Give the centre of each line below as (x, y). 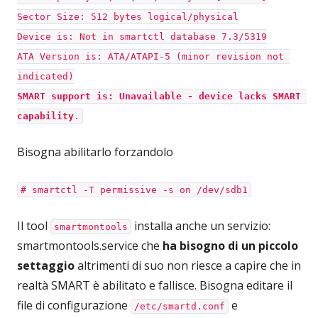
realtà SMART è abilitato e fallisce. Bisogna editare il (155, 285)
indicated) (45, 76)
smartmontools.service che (90, 245)
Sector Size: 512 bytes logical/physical (128, 16)
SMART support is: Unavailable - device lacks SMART (159, 96)
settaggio (46, 265)
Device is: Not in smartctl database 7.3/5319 (142, 36)
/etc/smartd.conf (180, 306)
